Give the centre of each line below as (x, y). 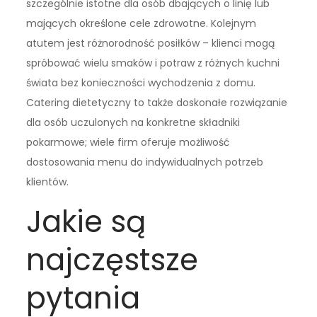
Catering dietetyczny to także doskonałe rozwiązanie (157, 103)
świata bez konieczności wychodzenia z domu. (141, 83)
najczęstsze (113, 260)
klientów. (48, 182)
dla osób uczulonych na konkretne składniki (133, 123)
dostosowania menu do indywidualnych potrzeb (145, 162)
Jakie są (86, 222)
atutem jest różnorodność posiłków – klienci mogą (151, 44)
